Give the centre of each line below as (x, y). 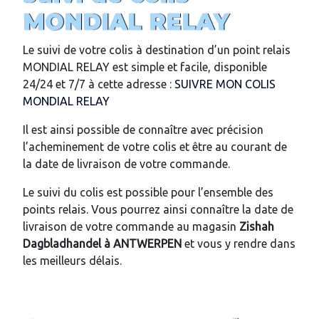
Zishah (257, 226)
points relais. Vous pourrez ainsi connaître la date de (158, 209)
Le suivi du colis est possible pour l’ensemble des (148, 192)
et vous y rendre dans (239, 243)
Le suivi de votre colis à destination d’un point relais (157, 49)
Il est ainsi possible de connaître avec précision (143, 129)
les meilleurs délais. (72, 260)
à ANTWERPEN (143, 243)
